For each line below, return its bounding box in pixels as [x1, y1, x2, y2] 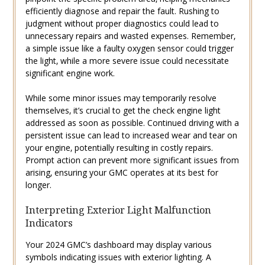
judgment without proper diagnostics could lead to [25, 18, 219, 30]
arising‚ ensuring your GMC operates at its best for [25, 167, 218, 179]
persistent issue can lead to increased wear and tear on [25, 130, 237, 141]
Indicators [25, 216, 73, 230]
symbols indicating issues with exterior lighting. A [25, 251, 211, 263]
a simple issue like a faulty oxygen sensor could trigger [25, 43, 234, 54]
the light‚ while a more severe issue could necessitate [25, 55, 229, 67]
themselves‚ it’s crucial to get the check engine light [25, 105, 221, 117]
